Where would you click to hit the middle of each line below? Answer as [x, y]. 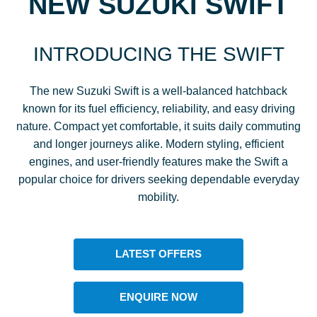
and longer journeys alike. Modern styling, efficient [158, 144]
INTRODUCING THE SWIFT [158, 54]
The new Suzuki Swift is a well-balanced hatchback [158, 91]
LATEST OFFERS [158, 254]
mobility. [158, 197]
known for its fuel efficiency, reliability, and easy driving [158, 108]
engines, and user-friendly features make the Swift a [158, 161]
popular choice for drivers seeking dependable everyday [158, 179]
